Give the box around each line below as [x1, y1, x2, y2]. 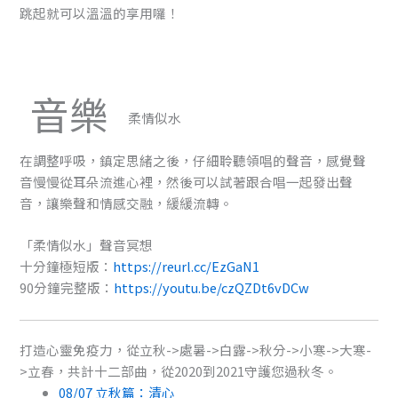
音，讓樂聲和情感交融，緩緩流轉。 [20, 193, 234, 212]
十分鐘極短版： [20, 257, 114, 276]
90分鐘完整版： [20, 278, 115, 298]
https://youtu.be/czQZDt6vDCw [114, 278, 310, 298]
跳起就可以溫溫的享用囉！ [20, 3, 180, 22]
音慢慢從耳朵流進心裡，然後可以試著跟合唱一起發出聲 [20, 171, 354, 191]
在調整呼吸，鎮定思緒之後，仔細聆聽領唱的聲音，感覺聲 [20, 150, 367, 170]
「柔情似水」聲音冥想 [20, 235, 154, 255]
